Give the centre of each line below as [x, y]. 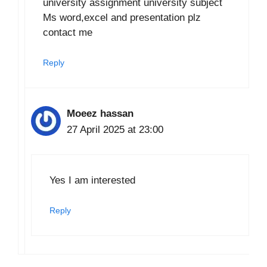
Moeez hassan [100, 114]
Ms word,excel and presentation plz [122, 17]
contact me [68, 32]
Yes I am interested [92, 180]
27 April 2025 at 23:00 [115, 130]
